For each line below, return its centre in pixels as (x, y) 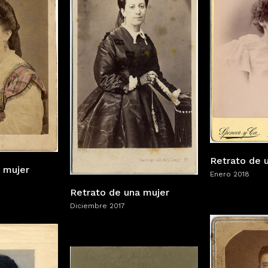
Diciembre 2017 (98, 205)
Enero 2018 (230, 174)
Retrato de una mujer (120, 192)
